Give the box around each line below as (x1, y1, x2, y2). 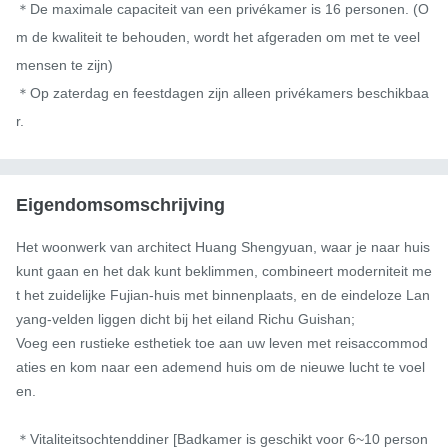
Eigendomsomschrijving (16, 194, 225, 215)
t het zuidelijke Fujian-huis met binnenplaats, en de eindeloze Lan (16, 286, 430, 303)
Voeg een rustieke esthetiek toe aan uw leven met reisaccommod (16, 334, 428, 351)
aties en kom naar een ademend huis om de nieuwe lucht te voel (16, 358, 425, 375)
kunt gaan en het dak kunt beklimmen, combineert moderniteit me (16, 262, 432, 279)
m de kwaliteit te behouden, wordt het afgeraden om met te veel (16, 28, 420, 45)
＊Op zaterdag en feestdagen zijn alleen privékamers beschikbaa (16, 84, 429, 101)
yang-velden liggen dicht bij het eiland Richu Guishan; (16, 310, 355, 327)
